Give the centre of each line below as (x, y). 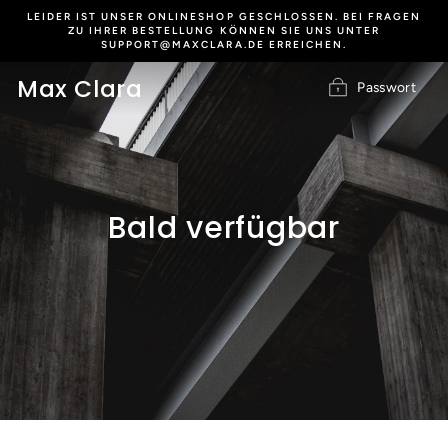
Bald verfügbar (224, 228)
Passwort (386, 86)
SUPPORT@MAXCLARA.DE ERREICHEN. (224, 44)
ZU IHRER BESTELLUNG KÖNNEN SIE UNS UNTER (224, 30)
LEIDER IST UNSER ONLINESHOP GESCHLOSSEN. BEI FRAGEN (224, 16)
